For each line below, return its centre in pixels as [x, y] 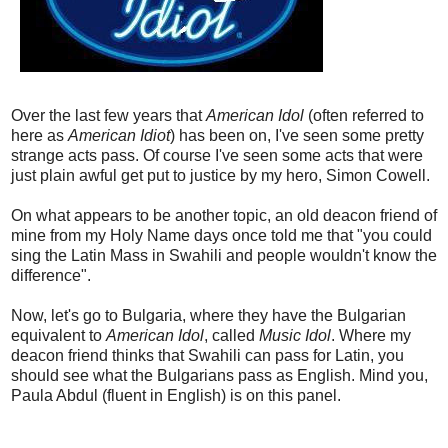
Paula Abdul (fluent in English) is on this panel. [176, 395]
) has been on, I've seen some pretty [297, 135]
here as [39, 135]
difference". [51, 275]
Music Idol [295, 335]
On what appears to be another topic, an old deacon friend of [224, 215]
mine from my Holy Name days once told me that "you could [221, 235]
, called [231, 335]
